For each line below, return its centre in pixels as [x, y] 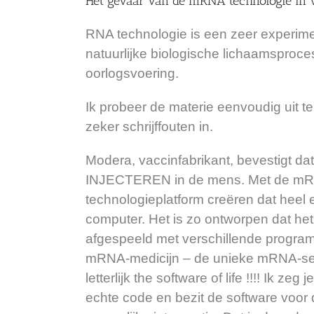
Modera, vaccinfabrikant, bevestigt [189, 160]
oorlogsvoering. [132, 73]
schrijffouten [159, 126]
